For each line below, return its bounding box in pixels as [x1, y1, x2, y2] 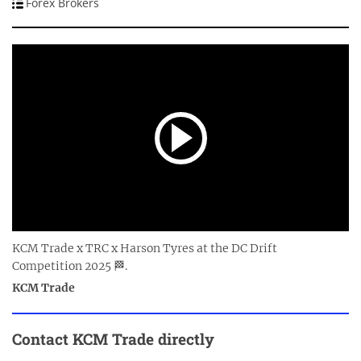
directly [158, 329, 214, 350]
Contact [12, 329, 73, 350]
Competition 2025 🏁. [12, 259, 127, 274]
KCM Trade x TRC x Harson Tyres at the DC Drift [12, 241, 277, 256]
